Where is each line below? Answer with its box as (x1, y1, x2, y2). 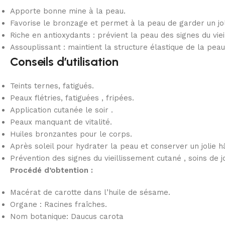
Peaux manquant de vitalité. (10, 117, 112, 127)
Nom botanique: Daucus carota (10, 211, 124, 221)
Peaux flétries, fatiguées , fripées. (10, 93, 134, 102)
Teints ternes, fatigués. (10, 81, 94, 90)
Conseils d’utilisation (10, 54, 119, 69)
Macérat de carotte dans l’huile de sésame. (10, 187, 170, 197)
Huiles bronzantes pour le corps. (10, 129, 132, 139)
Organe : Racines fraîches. (10, 199, 107, 209)
